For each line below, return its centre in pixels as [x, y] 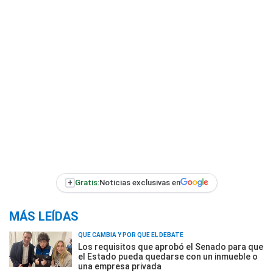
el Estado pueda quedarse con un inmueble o [168, 256]
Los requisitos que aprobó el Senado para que [171, 246]
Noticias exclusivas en [140, 183]
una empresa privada [120, 266]
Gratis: [87, 183]
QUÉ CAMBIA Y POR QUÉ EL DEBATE [131, 235]
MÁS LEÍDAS [44, 216]
